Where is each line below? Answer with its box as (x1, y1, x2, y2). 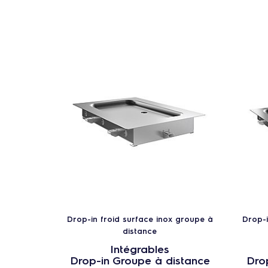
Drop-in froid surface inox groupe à (66, 213, 213, 224)
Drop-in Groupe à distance (69, 252, 210, 267)
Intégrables (110, 241, 169, 255)
